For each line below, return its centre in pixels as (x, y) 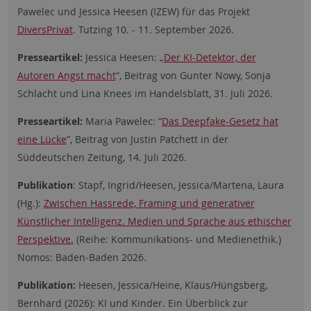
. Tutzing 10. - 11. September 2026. (153, 29)
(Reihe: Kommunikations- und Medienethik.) (177, 239)
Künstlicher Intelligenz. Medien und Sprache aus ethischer (154, 221)
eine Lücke (42, 139)
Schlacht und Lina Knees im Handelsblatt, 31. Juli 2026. (145, 93)
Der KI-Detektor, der (210, 57)
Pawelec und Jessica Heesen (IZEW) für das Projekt (133, 11)
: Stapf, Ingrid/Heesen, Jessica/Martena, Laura (178, 185)
